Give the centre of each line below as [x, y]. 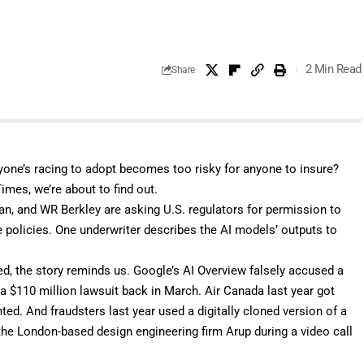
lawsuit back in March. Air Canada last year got [206, 290]
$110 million [43, 290]
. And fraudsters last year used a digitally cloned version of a [184, 311]
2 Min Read [333, 69]
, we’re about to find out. [93, 189]
